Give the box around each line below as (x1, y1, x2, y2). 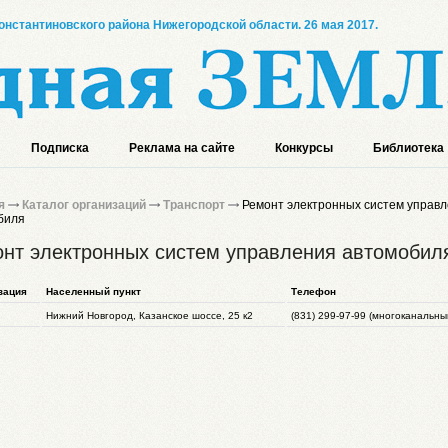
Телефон (291, 286, 336, 297)
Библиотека (373, 141, 444, 155)
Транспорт (163, 198, 225, 212)
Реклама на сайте (129, 141, 235, 155)
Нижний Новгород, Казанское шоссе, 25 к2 (46, 310, 253, 321)
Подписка (31, 141, 89, 155)
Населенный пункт (46, 286, 141, 297)
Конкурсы (275, 141, 333, 155)
